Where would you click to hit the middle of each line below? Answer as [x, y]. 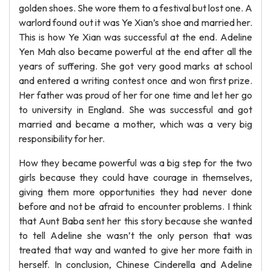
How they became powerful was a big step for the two [135, 163]
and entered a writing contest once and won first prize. [135, 80]
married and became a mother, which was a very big [135, 124]
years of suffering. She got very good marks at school [135, 66]
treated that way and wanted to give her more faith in [135, 250]
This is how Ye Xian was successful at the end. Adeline [135, 37]
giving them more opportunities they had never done [135, 192]
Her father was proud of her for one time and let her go [135, 95]
